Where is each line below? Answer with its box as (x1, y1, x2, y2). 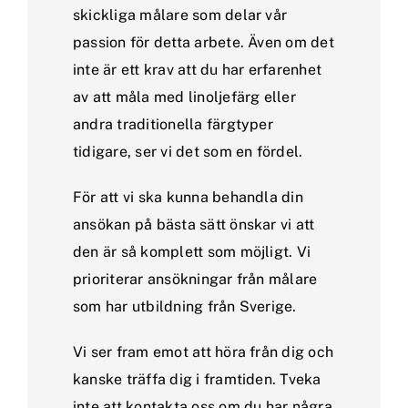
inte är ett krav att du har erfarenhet (73, 60, 322, 78)
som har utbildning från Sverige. (73, 297, 297, 315)
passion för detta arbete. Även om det (73, 33, 334, 51)
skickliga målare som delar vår (73, 5, 288, 24)
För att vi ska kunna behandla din (73, 188, 303, 206)
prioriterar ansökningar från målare (73, 270, 318, 288)
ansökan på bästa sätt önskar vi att (73, 215, 315, 233)
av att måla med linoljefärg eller (73, 87, 296, 106)
